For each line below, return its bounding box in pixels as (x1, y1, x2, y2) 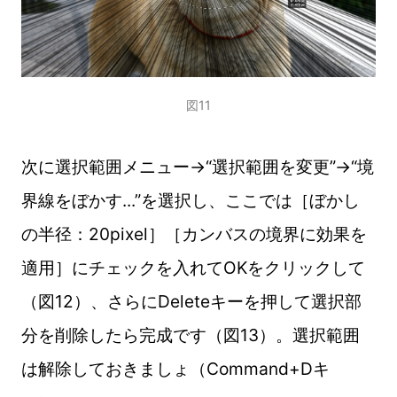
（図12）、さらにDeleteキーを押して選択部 (20, 290, 362, 312)
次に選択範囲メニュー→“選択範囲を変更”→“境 (20, 155, 374, 177)
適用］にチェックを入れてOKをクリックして (20, 256, 365, 278)
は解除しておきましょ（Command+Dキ (20, 357, 330, 379)
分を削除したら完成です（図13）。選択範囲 (20, 323, 360, 346)
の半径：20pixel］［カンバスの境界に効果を (20, 222, 367, 245)
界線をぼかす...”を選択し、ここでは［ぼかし (20, 189, 360, 211)
